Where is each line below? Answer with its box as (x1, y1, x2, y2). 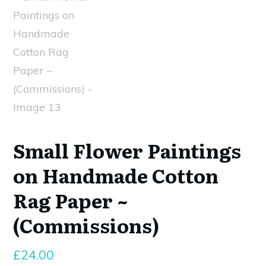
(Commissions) (13, 210, 159, 239)
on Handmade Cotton (13, 160, 218, 189)
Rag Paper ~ (13, 185, 128, 214)
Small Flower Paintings (13, 135, 241, 164)
